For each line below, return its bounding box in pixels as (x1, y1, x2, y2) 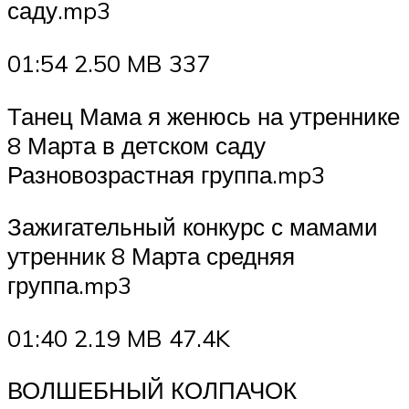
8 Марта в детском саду (7, 130, 266, 160)
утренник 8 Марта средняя (7, 241, 295, 271)
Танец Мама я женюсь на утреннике (7, 100, 400, 131)
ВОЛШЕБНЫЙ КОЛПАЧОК (7, 375, 297, 405)
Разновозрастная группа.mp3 (7, 159, 325, 189)
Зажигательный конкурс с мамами (7, 212, 378, 242)
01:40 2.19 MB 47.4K (7, 322, 230, 352)
